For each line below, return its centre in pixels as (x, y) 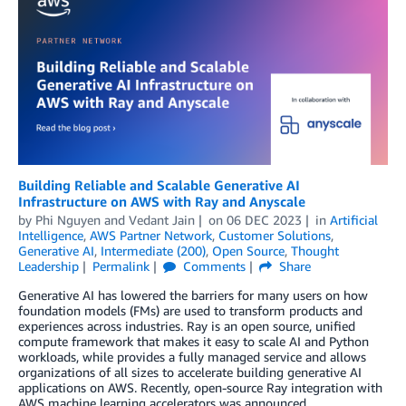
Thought (315, 250)
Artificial (353, 219)
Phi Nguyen (68, 219)
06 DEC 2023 (264, 219)
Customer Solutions (275, 235)
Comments (212, 266)
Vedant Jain (162, 219)
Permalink (121, 266)
